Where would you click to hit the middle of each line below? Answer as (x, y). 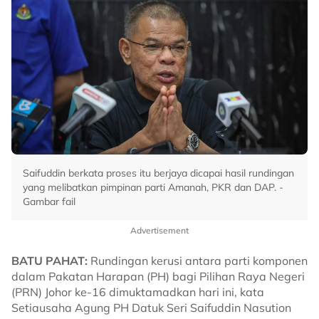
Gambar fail (49, 202)
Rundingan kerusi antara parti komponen (198, 261)
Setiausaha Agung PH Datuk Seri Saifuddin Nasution (151, 308)
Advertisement (159, 230)
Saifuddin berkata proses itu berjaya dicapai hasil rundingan (158, 173)
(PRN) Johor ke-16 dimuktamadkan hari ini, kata (138, 292)
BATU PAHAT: (49, 261)
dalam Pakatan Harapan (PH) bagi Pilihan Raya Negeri (158, 276)
